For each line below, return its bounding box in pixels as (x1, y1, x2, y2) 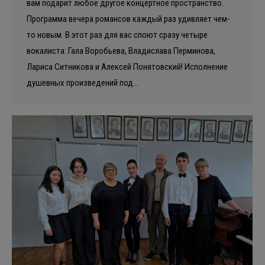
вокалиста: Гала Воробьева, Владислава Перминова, (27, 46, 215, 57)
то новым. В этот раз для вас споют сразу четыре (27, 30, 208, 41)
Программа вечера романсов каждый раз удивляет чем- (27, 14, 230, 25)
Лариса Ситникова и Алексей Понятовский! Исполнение (27, 62, 228, 73)
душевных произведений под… (27, 77, 138, 89)
